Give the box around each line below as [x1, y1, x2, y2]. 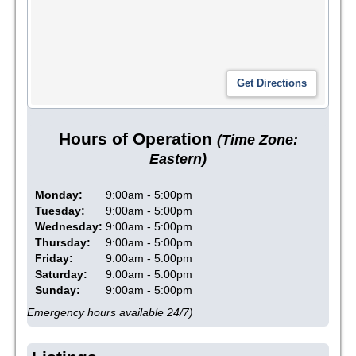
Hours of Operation [58, 130, 217, 149]
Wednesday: [35, 219, 103, 233]
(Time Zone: [216, 132, 298, 149]
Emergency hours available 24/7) [27, 305, 193, 319]
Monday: [35, 188, 83, 201]
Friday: [35, 251, 73, 265]
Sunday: [35, 283, 80, 296]
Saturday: [35, 267, 87, 281]
